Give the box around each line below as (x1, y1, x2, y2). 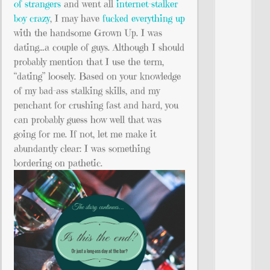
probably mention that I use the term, (14, 55, 164, 67)
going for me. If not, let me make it (14, 127, 156, 140)
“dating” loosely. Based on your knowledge (14, 69, 181, 82)
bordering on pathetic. (14, 156, 102, 169)
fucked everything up (102, 11, 185, 24)
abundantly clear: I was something (14, 142, 150, 154)
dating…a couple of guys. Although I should (14, 40, 184, 53)
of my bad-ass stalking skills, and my (14, 84, 160, 96)
